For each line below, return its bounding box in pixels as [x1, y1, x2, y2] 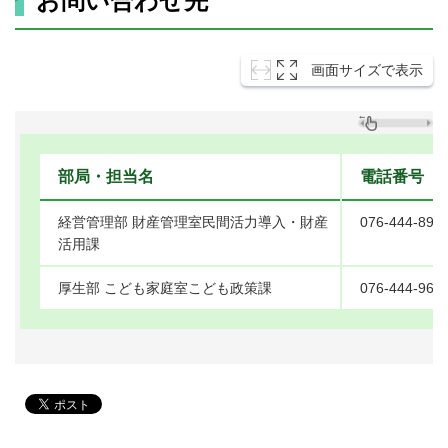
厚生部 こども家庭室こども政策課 [58, 280, 272, 297]
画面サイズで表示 [311, 62, 423, 79]
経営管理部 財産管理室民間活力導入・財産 [58, 214, 328, 231]
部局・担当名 [58, 168, 154, 186]
